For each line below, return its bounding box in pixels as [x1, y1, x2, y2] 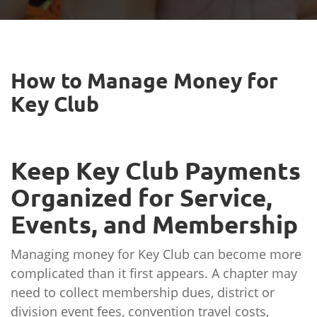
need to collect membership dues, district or [11, 284, 275, 301]
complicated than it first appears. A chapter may [11, 265, 297, 282]
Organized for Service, [11, 183, 272, 212]
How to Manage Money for [11, 69, 278, 93]
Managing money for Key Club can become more [11, 246, 301, 263]
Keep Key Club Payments [11, 156, 301, 185]
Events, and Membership [11, 210, 298, 238]
